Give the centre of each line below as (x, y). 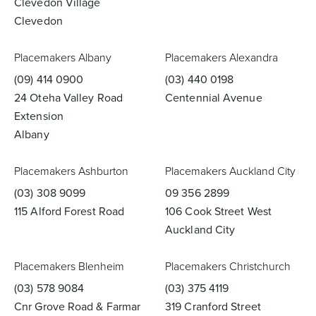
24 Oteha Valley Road (68, 98)
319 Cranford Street (213, 306)
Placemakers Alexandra (221, 57)
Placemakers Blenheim (69, 266)
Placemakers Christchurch (228, 266)
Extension (39, 116)
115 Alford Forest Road (69, 211)
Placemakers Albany (63, 57)
